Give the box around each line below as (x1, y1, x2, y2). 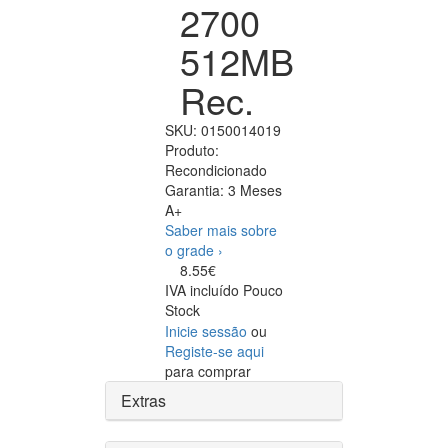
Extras (121, 389, 166, 413)
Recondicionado (165, 160, 267, 181)
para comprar (165, 361, 251, 382)
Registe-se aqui (165, 341, 264, 362)
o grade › (165, 240, 223, 261)
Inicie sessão (165, 321, 247, 342)
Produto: (165, 140, 219, 161)
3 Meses (228, 180, 282, 201)
